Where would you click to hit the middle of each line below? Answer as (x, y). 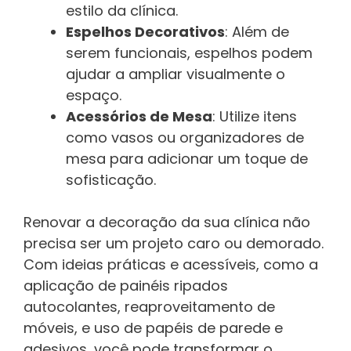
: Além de (257, 32)
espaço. (94, 96)
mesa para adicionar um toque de (187, 159)
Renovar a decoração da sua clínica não (167, 223)
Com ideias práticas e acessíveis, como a (171, 265)
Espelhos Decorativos (145, 32)
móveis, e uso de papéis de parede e (153, 328)
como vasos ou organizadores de (185, 138)
